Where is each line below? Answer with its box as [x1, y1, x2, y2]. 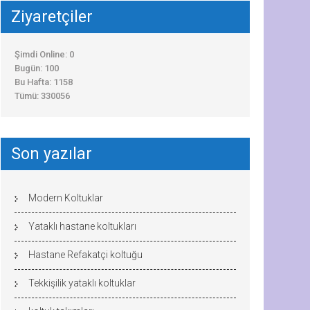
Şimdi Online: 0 [15, 49, 74, 60]
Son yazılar [11, 145, 92, 163]
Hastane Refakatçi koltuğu [28, 249, 143, 260]
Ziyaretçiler [11, 8, 93, 26]
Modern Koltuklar [28, 192, 103, 203]
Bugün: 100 [15, 63, 59, 73]
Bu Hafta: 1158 [15, 77, 73, 87]
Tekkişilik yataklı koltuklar [28, 277, 136, 289]
